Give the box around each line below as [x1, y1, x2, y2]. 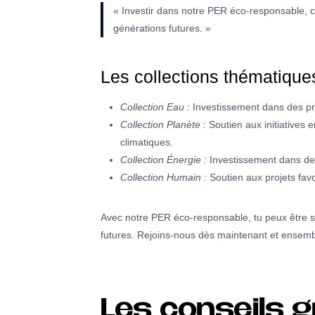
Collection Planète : [120, 119, 206, 131]
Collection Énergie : [120, 154, 207, 166]
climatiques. [120, 136, 173, 148]
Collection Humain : [120, 172, 207, 184]
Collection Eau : [120, 101, 190, 113]
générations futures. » [113, 22, 211, 34]
